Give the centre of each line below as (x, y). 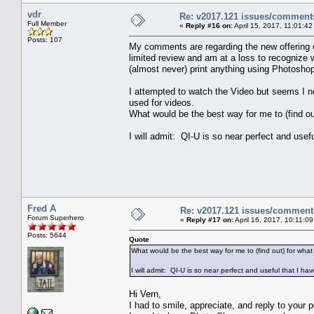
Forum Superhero (56, 217)
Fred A (42, 208)
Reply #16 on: (209, 25)
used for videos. (162, 102)
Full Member (47, 23)
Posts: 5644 (47, 235)
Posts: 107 (45, 39)
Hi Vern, (145, 294)
